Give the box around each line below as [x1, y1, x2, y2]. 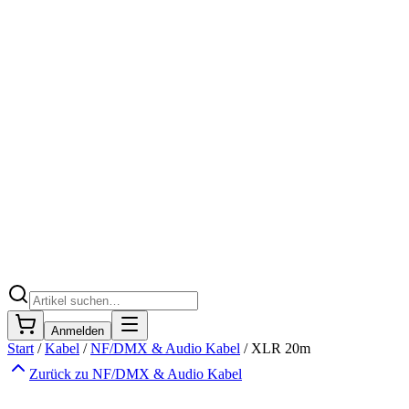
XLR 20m [251, 341, 310, 356]
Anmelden [51, 324, 104, 338]
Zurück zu [29, 366, 92, 382]
